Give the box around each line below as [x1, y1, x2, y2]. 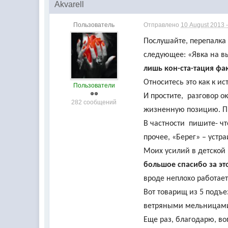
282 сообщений [71, 99, 117, 106]
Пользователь [73, 21, 115, 28]
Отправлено [144, 21, 181, 28]
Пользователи [73, 82, 115, 89]
